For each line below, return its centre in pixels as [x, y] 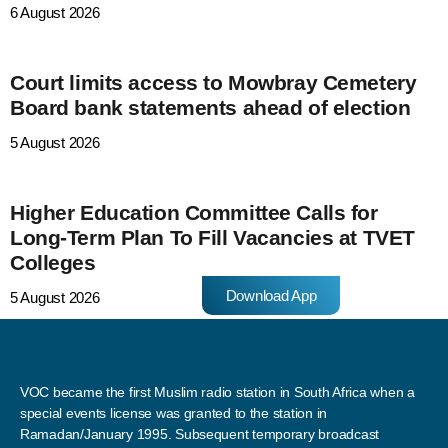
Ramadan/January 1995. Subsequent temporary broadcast [199, 434]
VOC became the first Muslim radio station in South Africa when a [217, 392]
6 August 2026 [55, 13]
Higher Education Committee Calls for [194, 212]
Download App [271, 295]
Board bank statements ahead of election [210, 107]
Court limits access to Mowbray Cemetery [213, 82]
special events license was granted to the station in [173, 413]
